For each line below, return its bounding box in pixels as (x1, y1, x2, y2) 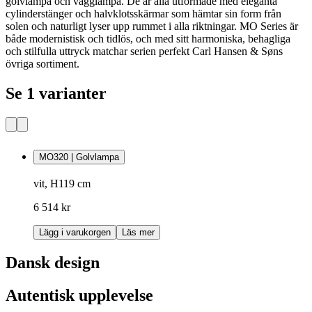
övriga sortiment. (6, 57, 79, 70)
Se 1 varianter (6, 84, 107, 102)
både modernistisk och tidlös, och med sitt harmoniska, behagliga (6, 32, 290, 45)
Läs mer (122, 227, 155, 238)
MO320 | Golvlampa (39, 151, 119, 162)
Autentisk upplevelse (6, 286, 153, 305)
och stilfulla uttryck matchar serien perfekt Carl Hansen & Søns (6, 45, 283, 57)
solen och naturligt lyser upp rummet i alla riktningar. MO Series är (6, 19, 298, 32)
